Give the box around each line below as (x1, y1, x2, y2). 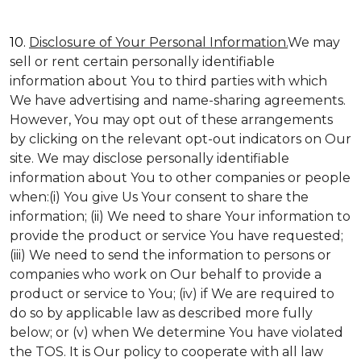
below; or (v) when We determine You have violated (10, 325, 343, 340)
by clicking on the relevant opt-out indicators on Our (10, 131, 351, 147)
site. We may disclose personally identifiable (10, 151, 289, 166)
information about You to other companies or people (10, 170, 351, 185)
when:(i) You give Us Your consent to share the (10, 189, 309, 205)
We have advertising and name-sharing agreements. (10, 93, 346, 108)
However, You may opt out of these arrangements (10, 112, 333, 127)
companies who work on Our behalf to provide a (10, 267, 322, 282)
